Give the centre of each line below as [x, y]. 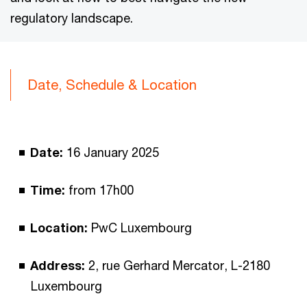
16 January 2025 [113, 152]
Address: [59, 265]
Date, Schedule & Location [112, 85]
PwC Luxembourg [142, 228]
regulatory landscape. [72, 18]
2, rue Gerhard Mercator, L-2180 [179, 265]
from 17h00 [101, 190]
